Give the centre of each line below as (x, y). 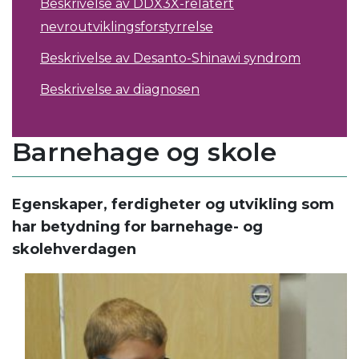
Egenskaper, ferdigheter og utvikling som (173, 205)
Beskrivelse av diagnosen (120, 90)
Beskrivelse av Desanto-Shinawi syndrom (170, 58)
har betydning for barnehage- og (137, 227)
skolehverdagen (74, 250)
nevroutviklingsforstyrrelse (127, 27)
